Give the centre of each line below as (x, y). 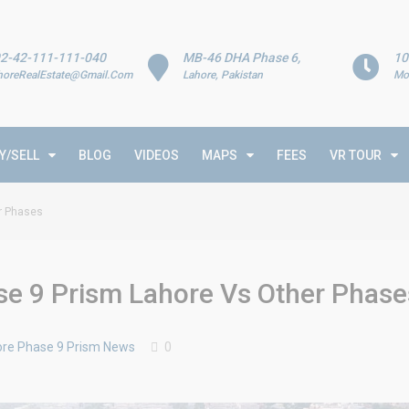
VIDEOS (157, 155)
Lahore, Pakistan (223, 75)
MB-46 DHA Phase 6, (242, 58)
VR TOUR (356, 155)
